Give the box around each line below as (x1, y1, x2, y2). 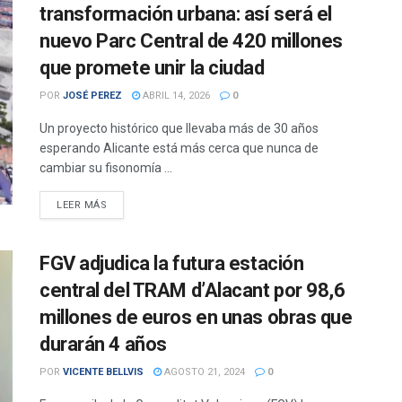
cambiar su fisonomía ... (39, 161, 172, 175)
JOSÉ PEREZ (63, 90, 122, 101)
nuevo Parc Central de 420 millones (39, 30, 344, 52)
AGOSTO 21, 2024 (162, 366, 245, 378)
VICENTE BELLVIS (63, 366, 144, 378)
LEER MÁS (57, 199, 108, 211)
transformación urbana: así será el (39, 3, 333, 25)
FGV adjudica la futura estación (39, 252, 304, 275)
